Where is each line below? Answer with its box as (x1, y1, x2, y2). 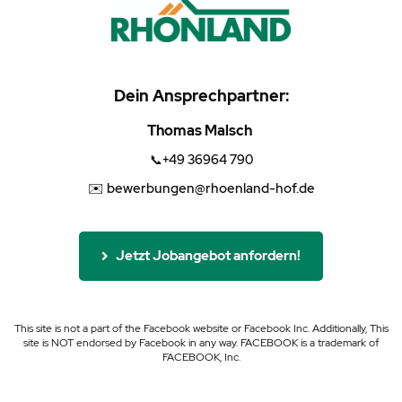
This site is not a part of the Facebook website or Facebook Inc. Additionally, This (13, 321, 389, 336)
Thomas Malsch (147, 121, 255, 141)
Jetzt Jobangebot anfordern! (116, 247, 301, 266)
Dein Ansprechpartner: (113, 85, 289, 107)
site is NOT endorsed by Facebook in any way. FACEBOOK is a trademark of (23, 336, 379, 351)
